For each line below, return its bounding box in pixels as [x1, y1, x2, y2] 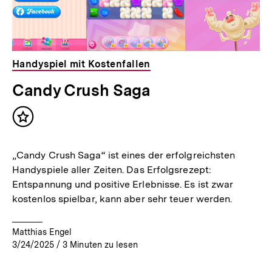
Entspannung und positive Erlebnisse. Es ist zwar [12, 178, 234, 190]
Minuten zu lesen [70, 239, 138, 250]
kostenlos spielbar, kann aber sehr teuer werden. [12, 192, 233, 205]
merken [22, 127, 61, 141]
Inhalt [22, 115, 53, 129]
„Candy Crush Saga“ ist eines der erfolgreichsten [12, 149, 236, 161]
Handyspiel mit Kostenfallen [12, 58, 151, 70]
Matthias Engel [12, 226, 72, 237]
